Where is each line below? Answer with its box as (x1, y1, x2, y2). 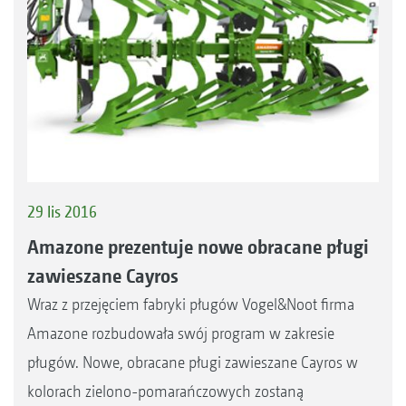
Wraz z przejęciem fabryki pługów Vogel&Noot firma (27, 295, 354, 314)
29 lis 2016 (27, 201, 97, 221)
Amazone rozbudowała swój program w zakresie (27, 324, 334, 343)
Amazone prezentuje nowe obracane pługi (27, 235, 369, 259)
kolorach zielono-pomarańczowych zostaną (27, 382, 304, 401)
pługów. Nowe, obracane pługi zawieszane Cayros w (27, 353, 358, 372)
